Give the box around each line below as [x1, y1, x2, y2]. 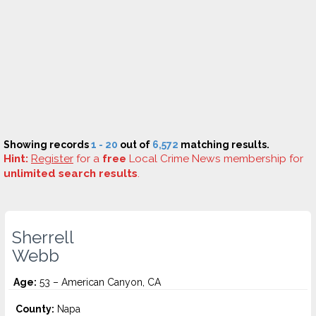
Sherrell [12, 228, 74, 248]
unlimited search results [4, 167, 138, 180]
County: [16, 303, 54, 315]
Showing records [4, 139, 91, 150]
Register [31, 152, 73, 165]
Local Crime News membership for [126, 152, 303, 165]
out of [118, 139, 152, 150]
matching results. [178, 139, 269, 150]
